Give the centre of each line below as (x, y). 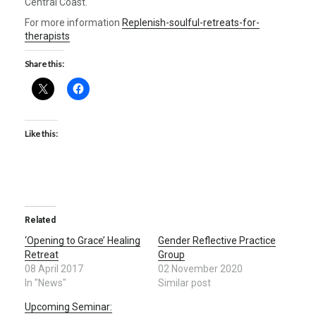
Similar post (184, 282)
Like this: (41, 133)
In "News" (45, 282)
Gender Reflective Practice (217, 240)
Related (40, 220)
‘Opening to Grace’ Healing (83, 240)
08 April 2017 (54, 268)
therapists (47, 36)
